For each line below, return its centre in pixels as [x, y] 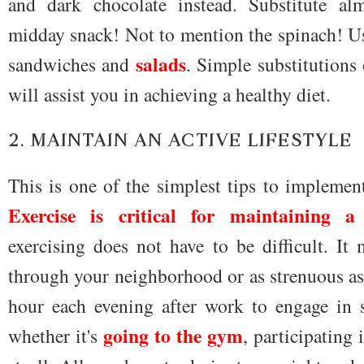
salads [160, 65]
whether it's [56, 336]
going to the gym [173, 336]
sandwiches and [72, 65]
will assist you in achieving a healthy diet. [169, 95]
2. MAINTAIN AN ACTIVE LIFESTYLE [180, 141]
